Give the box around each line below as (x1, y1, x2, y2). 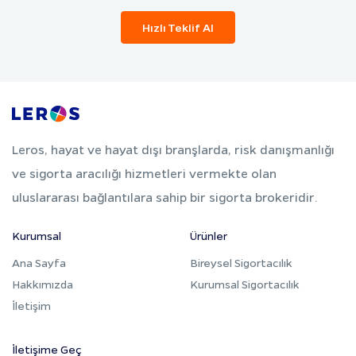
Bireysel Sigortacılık (190, 254, 292, 269)
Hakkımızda (12, 276, 73, 291)
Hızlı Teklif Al (142, 19, 214, 34)
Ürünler (190, 227, 227, 242)
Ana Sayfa (12, 254, 66, 269)
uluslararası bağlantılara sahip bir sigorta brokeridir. (12, 188, 318, 205)
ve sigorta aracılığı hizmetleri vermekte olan (12, 164, 277, 181)
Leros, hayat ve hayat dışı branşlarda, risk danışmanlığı (12, 141, 335, 157)
